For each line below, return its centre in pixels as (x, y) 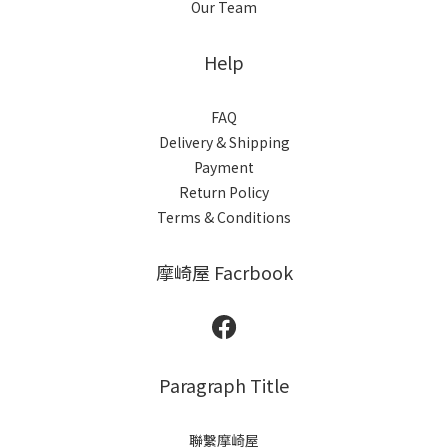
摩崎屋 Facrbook (224, 272)
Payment (224, 167)
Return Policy (224, 192)
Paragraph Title (224, 385)
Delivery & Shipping (224, 142)
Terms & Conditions (224, 217)
